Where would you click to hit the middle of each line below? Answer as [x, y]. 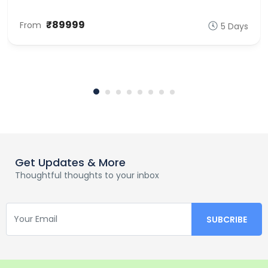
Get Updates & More [70, 162]
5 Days [234, 26]
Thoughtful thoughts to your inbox [87, 175]
